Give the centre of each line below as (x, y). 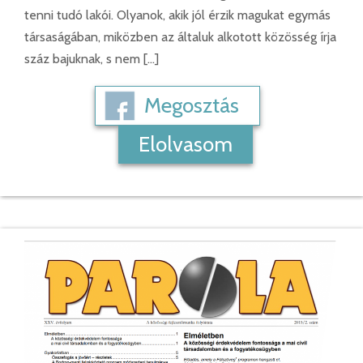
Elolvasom (186, 144)
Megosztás (192, 105)
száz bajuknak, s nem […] (92, 58)
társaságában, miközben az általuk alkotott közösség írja (180, 36)
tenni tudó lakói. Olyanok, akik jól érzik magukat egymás (177, 15)
